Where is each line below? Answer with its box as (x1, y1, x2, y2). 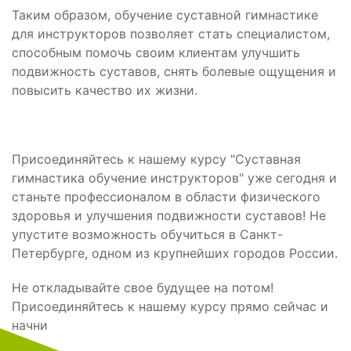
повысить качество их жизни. (12, 82, 197, 98)
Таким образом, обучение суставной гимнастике (12, 7, 318, 23)
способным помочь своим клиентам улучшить (12, 45, 300, 60)
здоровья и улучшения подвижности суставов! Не (12, 208, 326, 223)
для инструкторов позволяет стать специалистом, (12, 26, 330, 42)
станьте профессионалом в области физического (12, 189, 320, 204)
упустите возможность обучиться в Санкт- (12, 226, 283, 242)
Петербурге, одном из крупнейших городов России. (12, 245, 338, 261)
